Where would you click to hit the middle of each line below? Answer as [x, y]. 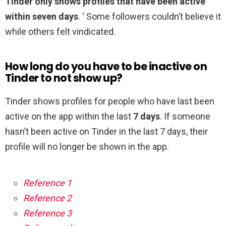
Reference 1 [47, 183]
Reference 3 [47, 213]
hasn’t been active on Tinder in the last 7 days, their [106, 132]
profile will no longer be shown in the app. [87, 147]
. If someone [185, 117]
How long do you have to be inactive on [106, 67]
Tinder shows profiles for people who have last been [110, 101]
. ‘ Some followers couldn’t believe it [150, 17]
